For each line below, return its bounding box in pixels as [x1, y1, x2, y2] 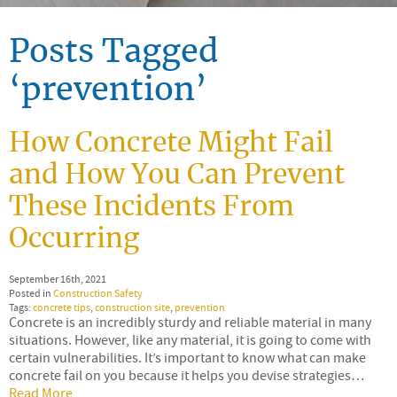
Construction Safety [53, 285, 143, 300]
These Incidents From [9, 193, 294, 221]
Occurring [9, 225, 139, 253]
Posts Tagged [9, 35, 218, 68]
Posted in [9, 285, 53, 300]
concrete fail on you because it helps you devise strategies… [9, 366, 364, 385]
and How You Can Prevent [9, 161, 345, 189]
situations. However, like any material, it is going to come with [9, 331, 371, 349]
